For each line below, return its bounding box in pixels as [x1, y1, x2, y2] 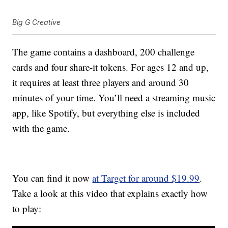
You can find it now [12, 171, 93, 184]
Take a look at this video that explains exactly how [12, 186, 208, 199]
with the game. [12, 121, 70, 134]
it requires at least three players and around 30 [12, 75, 189, 89]
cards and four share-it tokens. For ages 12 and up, [12, 60, 209, 73]
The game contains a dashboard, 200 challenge [12, 45, 195, 58]
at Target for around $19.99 [92, 171, 200, 184]
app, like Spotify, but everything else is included [12, 106, 201, 119]
